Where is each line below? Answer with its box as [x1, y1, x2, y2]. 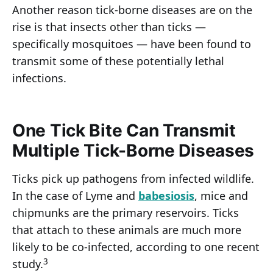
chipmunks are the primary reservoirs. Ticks [12, 205, 239, 221]
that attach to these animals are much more [12, 222, 241, 238]
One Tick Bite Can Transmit [12, 120, 236, 141]
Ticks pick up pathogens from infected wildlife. [12, 171, 254, 186]
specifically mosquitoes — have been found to [12, 37, 251, 52]
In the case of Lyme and [12, 188, 138, 204]
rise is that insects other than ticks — [12, 19, 206, 35]
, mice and [194, 188, 248, 204]
